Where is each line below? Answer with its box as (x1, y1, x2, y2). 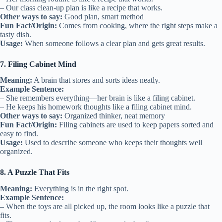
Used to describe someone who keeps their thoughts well (23, 138, 202, 147)
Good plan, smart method (62, 12, 144, 21)
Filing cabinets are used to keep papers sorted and (57, 120, 214, 129)
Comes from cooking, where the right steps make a (57, 21, 218, 30)
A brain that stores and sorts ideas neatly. (32, 76, 160, 85)
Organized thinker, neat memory (62, 111, 165, 120)
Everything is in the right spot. (32, 184, 128, 193)
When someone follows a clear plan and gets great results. (23, 39, 205, 48)
